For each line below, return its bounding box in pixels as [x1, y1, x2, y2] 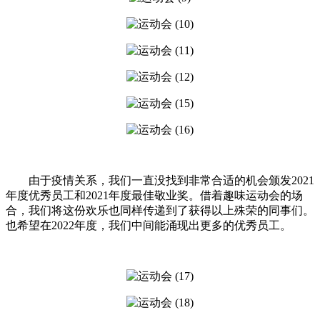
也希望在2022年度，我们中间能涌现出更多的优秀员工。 [6, 219, 291, 231]
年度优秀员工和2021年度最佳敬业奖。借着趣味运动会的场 [6, 189, 303, 201]
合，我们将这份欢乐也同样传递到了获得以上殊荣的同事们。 [6, 204, 314, 216]
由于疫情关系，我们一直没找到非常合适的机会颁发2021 [29, 174, 314, 186]
